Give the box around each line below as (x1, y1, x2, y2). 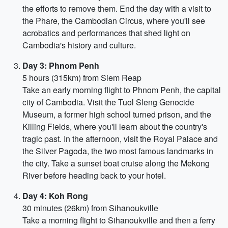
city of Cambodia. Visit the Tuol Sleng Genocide (22, 96, 194, 108)
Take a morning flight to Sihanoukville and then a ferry (22, 214, 215, 226)
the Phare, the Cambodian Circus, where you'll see (22, 15, 205, 26)
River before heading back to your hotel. (22, 169, 166, 181)
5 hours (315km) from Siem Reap (22, 72, 141, 83)
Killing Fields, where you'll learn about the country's (22, 121, 207, 132)
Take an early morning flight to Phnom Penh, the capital (22, 84, 221, 96)
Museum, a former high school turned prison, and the (22, 108, 211, 120)
